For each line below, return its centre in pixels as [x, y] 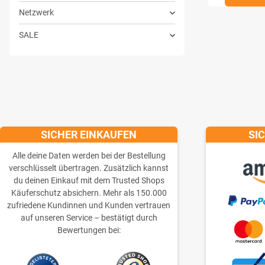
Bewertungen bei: [89, 230]
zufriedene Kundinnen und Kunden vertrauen [89, 206]
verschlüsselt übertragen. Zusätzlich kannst [89, 168]
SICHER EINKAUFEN [89, 135]
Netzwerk [36, 13]
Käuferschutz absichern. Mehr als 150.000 [89, 193]
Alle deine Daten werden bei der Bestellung [89, 156]
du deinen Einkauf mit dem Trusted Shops [89, 181]
